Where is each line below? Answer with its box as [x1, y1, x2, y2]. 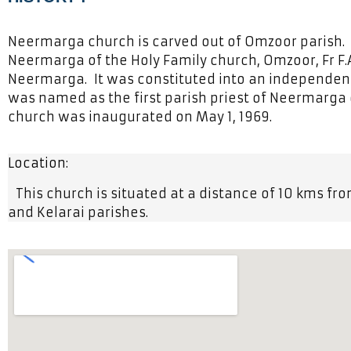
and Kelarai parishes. [8, 204, 148, 220]
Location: [8, 155, 68, 171]
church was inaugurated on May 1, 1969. [8, 109, 272, 125]
